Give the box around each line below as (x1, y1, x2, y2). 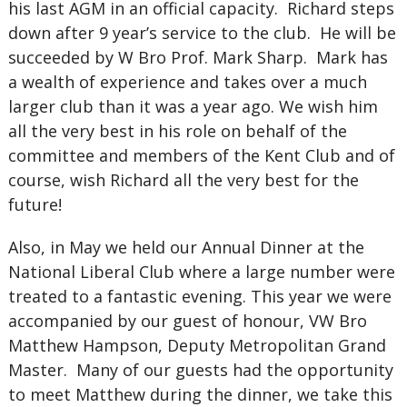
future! (7, 194, 62, 215)
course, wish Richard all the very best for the (7, 169, 359, 191)
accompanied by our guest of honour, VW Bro (7, 310, 367, 332)
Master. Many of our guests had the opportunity (7, 359, 393, 381)
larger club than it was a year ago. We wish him (7, 95, 378, 117)
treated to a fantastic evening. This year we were (7, 285, 392, 307)
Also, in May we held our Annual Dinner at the (7, 236, 364, 258)
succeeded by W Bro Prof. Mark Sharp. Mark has (7, 46, 388, 68)
